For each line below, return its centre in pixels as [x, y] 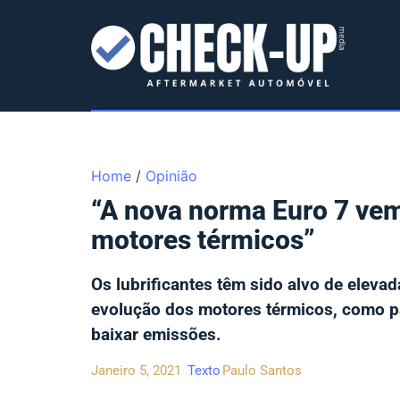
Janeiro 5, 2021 [136, 371]
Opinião [171, 176]
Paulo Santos [262, 371]
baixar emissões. [156, 334]
